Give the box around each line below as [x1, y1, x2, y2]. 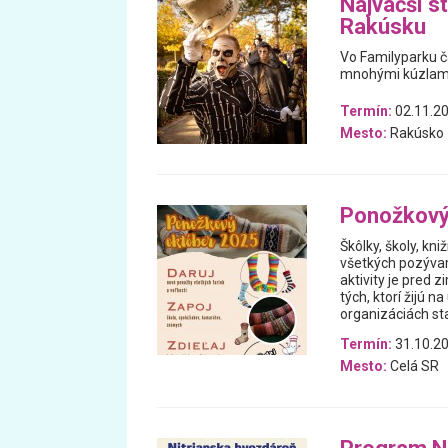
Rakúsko [386, 125, 444, 141]
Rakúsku [339, 14, 426, 39]
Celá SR [386, 357, 439, 374]
